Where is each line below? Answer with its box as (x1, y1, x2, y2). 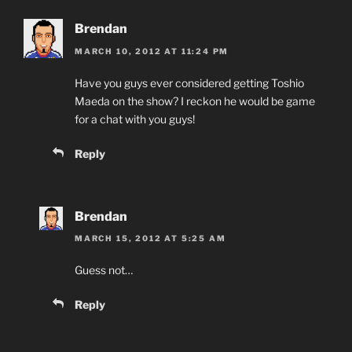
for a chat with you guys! (75, 112, 195, 126)
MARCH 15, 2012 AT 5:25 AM (75, 233, 226, 244)
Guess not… (75, 263, 133, 277)
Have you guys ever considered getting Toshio (75, 75, 304, 90)
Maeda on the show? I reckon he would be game (75, 93, 315, 108)
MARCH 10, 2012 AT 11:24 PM (75, 46, 229, 56)
